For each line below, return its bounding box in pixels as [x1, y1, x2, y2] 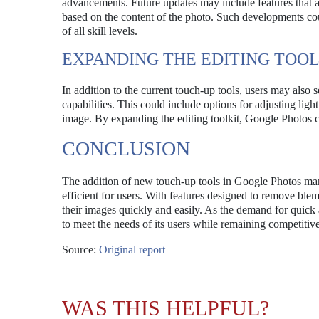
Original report [99, 244, 165, 256]
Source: [62, 244, 99, 256]
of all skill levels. [62, 25, 137, 37]
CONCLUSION [62, 137, 190, 159]
